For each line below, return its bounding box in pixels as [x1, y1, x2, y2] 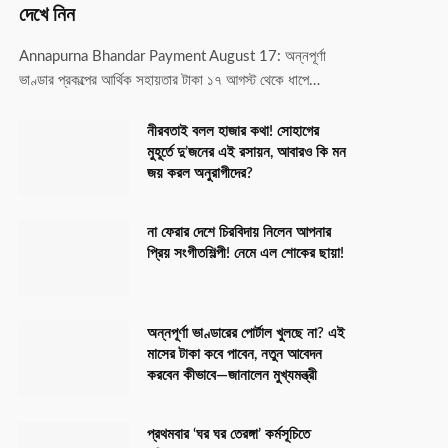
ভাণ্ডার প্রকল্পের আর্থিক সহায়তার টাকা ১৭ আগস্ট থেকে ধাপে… [19, 72, 320, 88]
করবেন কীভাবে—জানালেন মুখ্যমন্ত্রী [147, 367, 317, 383]
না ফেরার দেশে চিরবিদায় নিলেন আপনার [147, 224, 331, 240]
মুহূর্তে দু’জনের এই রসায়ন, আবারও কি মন [147, 144, 346, 160]
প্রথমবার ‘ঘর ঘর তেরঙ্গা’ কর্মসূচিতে [147, 426, 310, 442]
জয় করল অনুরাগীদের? [147, 165, 253, 181]
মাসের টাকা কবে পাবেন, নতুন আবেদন [147, 346, 322, 362]
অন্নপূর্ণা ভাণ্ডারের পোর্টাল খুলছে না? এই [147, 325, 345, 341]
